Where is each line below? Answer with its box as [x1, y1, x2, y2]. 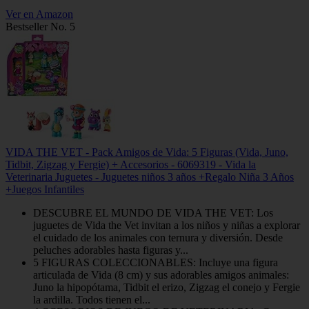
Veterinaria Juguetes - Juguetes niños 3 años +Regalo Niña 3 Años [6, 171, 294, 183]
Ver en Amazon [6, 8, 73, 21]
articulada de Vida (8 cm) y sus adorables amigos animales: [33, 269, 289, 281]
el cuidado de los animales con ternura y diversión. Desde [33, 232, 283, 244]
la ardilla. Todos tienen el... [33, 294, 150, 306]
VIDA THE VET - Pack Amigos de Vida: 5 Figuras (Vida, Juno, [6, 146, 288, 159]
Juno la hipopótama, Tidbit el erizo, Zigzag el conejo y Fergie [33, 281, 300, 294]
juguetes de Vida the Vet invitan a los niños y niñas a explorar [33, 219, 300, 232]
